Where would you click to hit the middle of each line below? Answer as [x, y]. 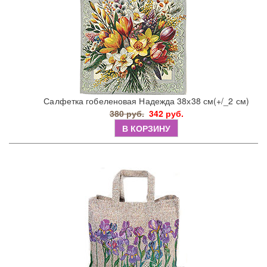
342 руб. [166, 114]
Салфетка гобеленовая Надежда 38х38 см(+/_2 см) [146, 101]
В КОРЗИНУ [147, 128]
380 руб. [127, 114]
